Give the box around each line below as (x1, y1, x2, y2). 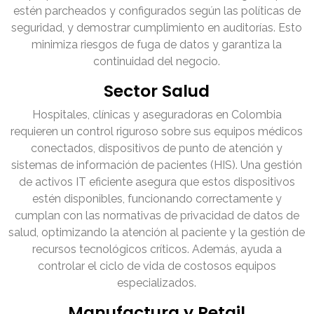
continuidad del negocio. (93, 55, 221, 69)
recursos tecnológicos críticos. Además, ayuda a (32, 243, 282, 257)
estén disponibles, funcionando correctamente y (32, 192, 282, 206)
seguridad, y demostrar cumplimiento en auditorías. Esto (11, 21, 303, 35)
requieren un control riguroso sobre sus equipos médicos (11, 125, 303, 139)
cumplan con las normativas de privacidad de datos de (15, 209, 299, 223)
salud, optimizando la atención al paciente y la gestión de (8, 226, 306, 240)
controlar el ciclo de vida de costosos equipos (38, 259, 276, 273)
